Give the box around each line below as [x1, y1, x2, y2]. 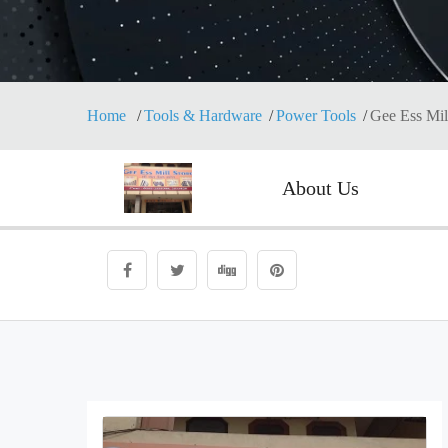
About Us [281, 177, 359, 199]
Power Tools [276, 107, 356, 124]
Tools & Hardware [144, 107, 262, 124]
